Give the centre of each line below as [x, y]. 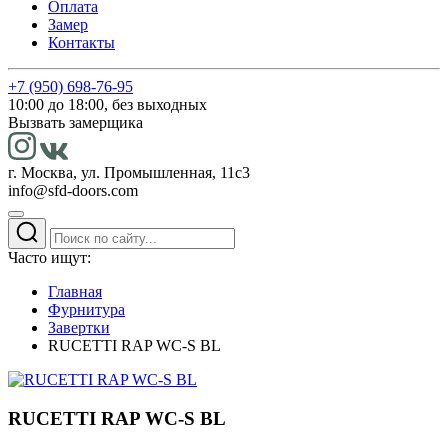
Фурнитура [86, 309]
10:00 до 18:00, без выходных [107, 104]
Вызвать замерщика [75, 122]
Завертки [79, 327]
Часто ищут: [49, 257]
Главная [75, 291]
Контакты [81, 42]
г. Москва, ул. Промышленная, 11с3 [129, 172]
